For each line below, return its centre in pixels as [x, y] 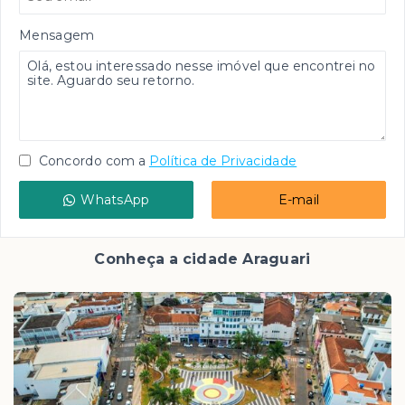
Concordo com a [91, 161]
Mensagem [57, 35]
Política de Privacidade [223, 161]
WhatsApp [115, 200]
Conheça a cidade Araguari [202, 259]
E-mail [299, 200]
